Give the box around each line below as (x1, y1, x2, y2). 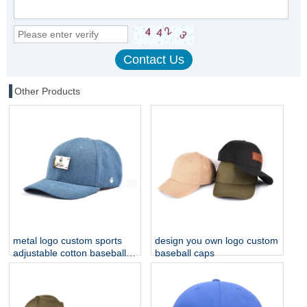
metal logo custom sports (13, 235, 122, 247)
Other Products (14, 85, 80, 97)
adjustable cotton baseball (13, 247, 126, 259)
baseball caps (155, 247, 215, 259)
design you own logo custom (155, 235, 279, 247)
